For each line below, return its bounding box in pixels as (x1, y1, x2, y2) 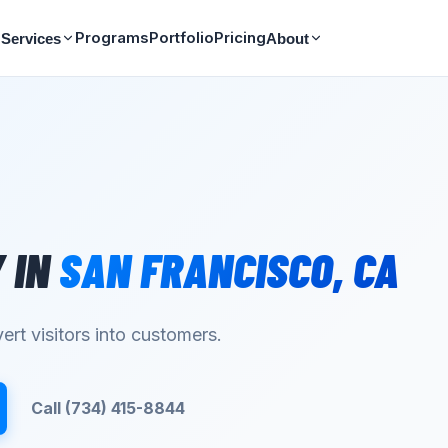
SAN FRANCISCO (59, 240, 333, 298)
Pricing (213, 28, 266, 47)
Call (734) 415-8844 (31, 398, 185, 419)
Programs (74, 28, 149, 47)
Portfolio (148, 28, 214, 47)
